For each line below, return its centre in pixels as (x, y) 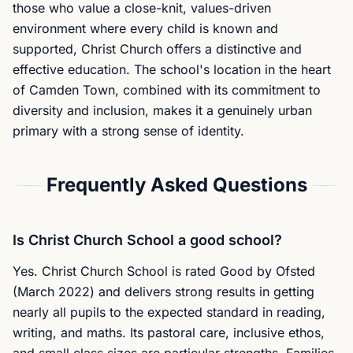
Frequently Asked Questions (176, 185)
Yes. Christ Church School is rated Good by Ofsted (164, 271)
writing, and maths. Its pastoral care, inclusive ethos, (169, 333)
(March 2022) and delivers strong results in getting (163, 292)
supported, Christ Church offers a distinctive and (157, 49)
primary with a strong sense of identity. (128, 131)
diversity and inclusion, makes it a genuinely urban (162, 110)
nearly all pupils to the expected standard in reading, (169, 312)
